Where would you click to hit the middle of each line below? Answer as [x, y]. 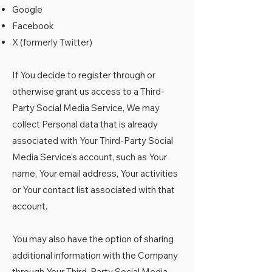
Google [27, 9]
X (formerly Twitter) [52, 42]
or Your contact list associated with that [93, 190]
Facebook [33, 26]
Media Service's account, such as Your [90, 157]
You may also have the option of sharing [93, 239]
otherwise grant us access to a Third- [88, 91]
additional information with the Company [95, 255]
